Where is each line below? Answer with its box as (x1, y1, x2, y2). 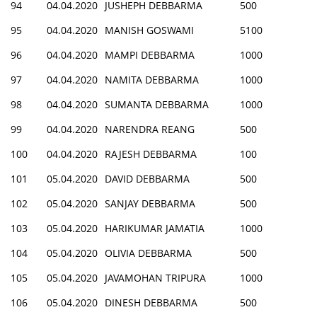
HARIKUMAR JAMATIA (105, 221, 204, 235)
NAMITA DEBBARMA (105, 72, 199, 86)
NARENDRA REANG (105, 122, 195, 136)
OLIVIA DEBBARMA (105, 246, 192, 260)
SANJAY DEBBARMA (105, 196, 195, 210)
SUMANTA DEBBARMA (105, 97, 209, 111)
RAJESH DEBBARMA (105, 146, 197, 161)
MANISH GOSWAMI (105, 23, 194, 37)
